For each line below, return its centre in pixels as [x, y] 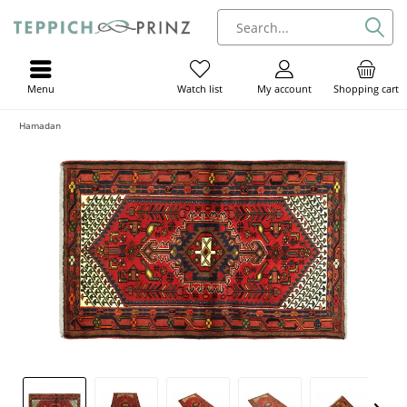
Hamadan [40, 125]
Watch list [200, 89]
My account [285, 89]
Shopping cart [366, 89]
